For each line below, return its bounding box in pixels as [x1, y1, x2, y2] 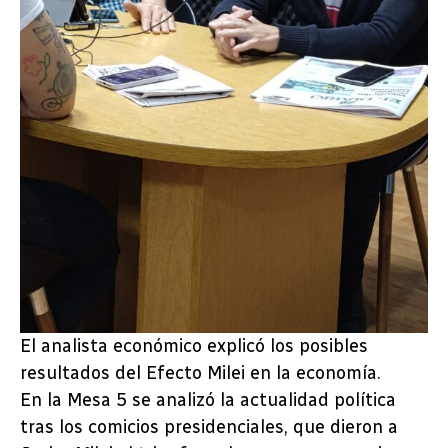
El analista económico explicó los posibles [20, 334, 368, 357]
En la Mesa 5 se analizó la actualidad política [20, 388, 396, 411]
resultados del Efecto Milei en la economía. [20, 361, 381, 384]
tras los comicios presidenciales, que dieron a [20, 415, 398, 438]
